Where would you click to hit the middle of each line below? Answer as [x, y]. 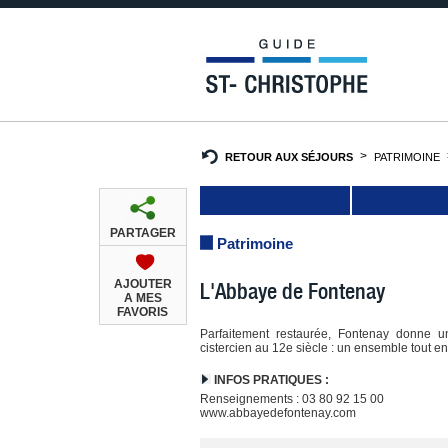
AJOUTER [142, 284]
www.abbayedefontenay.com [277, 412]
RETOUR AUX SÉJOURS [288, 156]
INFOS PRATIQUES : [269, 379]
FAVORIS [143, 312]
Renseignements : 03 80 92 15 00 [291, 398]
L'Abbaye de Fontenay [292, 290]
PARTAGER [142, 233]
